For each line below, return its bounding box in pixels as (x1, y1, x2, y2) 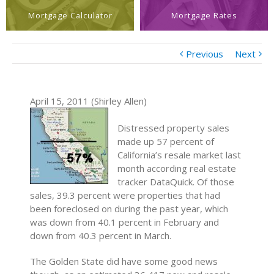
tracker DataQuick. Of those (117, 176, 235, 188)
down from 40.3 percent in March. (30, 229, 172, 242)
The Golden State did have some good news (30, 255, 218, 267)
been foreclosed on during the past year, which (30, 202, 229, 215)
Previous (186, 48, 223, 60)
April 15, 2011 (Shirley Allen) (30, 95, 147, 107)
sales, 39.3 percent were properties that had (30, 189, 221, 201)
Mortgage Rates (171, 10, 237, 21)
